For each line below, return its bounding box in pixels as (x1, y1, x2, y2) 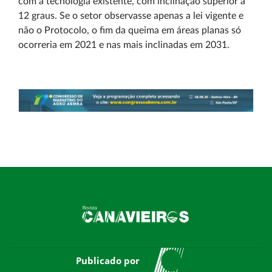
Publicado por (75, 254, 140, 267)
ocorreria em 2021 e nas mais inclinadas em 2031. (18, 40, 229, 50)
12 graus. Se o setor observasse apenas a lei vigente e (18, 11, 243, 21)
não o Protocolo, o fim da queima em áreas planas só (18, 25, 241, 35)
